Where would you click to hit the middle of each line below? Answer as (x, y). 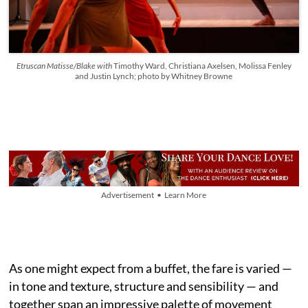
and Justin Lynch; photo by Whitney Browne (154, 76)
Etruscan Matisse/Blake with (65, 65)
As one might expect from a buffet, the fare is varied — (151, 268)
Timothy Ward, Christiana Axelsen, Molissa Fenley (202, 65)
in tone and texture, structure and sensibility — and (144, 286)
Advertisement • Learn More (154, 195)
